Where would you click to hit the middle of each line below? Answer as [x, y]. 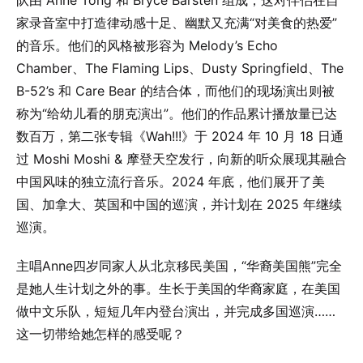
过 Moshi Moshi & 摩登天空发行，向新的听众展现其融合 [181, 159]
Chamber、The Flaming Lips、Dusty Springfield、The [180, 68]
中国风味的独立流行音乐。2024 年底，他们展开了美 [171, 181]
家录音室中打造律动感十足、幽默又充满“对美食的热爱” [177, 23]
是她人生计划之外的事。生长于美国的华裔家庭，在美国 [178, 288]
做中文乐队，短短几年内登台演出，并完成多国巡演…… [176, 311]
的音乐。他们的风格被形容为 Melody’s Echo [147, 45]
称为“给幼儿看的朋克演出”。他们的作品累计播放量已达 [177, 113]
